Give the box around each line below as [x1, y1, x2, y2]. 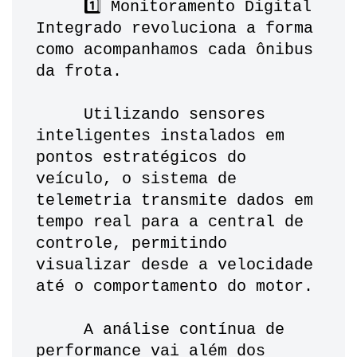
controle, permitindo [36, 234, 227, 253]
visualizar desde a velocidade [36, 256, 313, 275]
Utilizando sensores [36, 105, 84, 124]
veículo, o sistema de [36, 170, 237, 189]
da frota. [36, 62, 131, 81]
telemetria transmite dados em [36, 191, 313, 210]
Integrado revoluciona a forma [36, 19, 313, 38]
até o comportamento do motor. [313, 277, 323, 296]
